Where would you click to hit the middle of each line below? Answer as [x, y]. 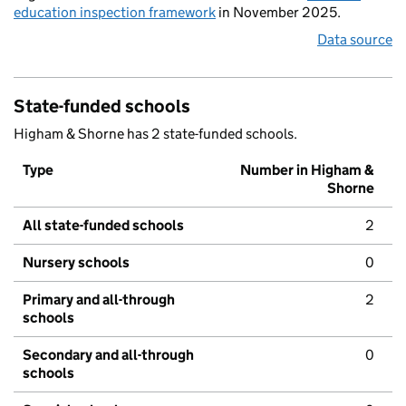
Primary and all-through [99, 300]
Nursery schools [76, 263]
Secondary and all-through [108, 355]
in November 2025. [278, 13]
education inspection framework [115, 13]
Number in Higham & [307, 170]
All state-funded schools [103, 226]
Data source [355, 40]
